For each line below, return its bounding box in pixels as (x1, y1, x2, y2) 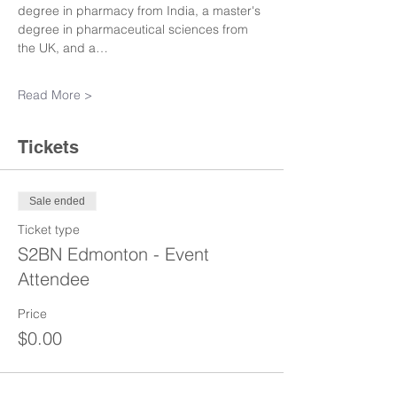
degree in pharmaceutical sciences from (18, 21, 252, 37)
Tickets (18, 136, 79, 158)
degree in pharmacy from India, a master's (18, 3, 264, 19)
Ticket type (18, 222, 80, 237)
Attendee (18, 268, 90, 290)
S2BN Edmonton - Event (18, 243, 209, 265)
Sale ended (29, 195, 85, 207)
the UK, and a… (18, 40, 108, 56)
